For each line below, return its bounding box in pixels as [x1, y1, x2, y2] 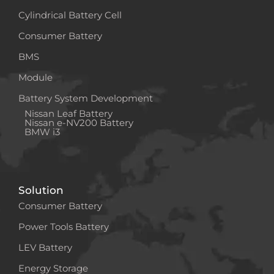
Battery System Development [18, 92, 153, 104]
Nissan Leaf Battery [24, 107, 113, 119]
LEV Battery [18, 241, 72, 253]
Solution [18, 183, 64, 196]
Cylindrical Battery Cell [18, 9, 122, 21]
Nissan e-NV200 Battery [24, 116, 133, 128]
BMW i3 [24, 125, 60, 138]
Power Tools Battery [18, 220, 109, 232]
